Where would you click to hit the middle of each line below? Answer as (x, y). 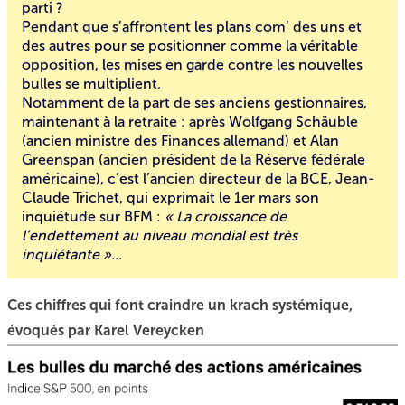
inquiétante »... (72, 254)
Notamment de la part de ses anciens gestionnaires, (194, 103)
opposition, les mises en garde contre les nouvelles (192, 65)
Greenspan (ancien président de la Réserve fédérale (193, 160)
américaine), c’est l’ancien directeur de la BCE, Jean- (198, 179)
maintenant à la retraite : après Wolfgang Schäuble (190, 122)
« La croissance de (226, 217)
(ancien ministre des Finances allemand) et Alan (180, 141)
